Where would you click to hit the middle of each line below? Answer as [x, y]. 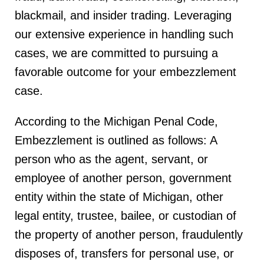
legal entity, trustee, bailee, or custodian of [126, 216]
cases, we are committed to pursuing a [116, 53]
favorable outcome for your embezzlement [126, 72]
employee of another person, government [123, 178]
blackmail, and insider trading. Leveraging [123, 15]
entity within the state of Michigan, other [119, 197]
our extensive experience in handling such [124, 34]
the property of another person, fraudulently [129, 235]
